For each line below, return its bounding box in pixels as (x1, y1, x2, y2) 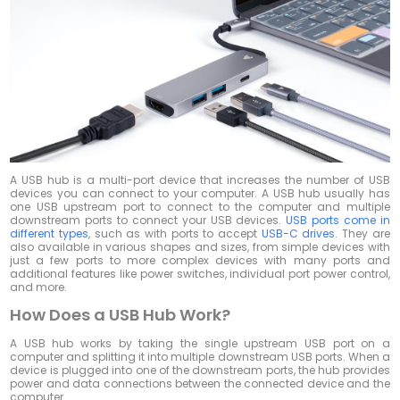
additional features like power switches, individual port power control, (10, 266, 390, 282)
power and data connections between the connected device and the (10, 376, 390, 392)
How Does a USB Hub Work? (10, 304, 231, 327)
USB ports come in (286, 212, 390, 229)
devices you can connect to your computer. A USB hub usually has (10, 186, 390, 202)
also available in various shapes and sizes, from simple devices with (10, 239, 390, 255)
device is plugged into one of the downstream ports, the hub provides (10, 362, 390, 379)
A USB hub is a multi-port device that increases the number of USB (10, 172, 390, 188)
